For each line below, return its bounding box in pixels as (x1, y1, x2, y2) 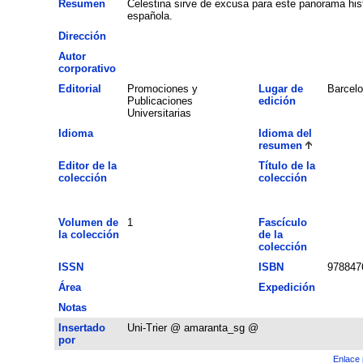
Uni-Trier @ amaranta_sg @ (126, 321, 258, 334)
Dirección (58, 29, 106, 42)
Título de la (258, 159, 315, 172)
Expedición (258, 280, 315, 293)
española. (126, 9, 173, 22)
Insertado (58, 321, 105, 334)
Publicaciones (126, 94, 193, 107)
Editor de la (58, 159, 117, 172)
